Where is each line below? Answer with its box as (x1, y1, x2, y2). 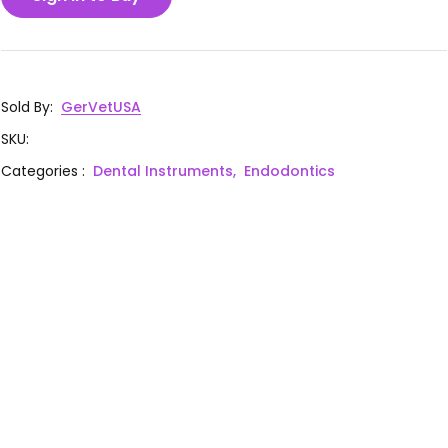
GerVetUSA (61, 96, 142, 117)
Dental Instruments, (93, 160, 237, 181)
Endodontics (244, 160, 336, 181)
